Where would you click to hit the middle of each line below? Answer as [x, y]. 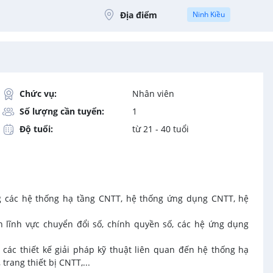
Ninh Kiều [209, 14]
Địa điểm [139, 15]
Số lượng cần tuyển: [62, 111]
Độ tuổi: [36, 129]
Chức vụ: [38, 94]
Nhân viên [153, 94]
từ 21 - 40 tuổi [160, 129]
